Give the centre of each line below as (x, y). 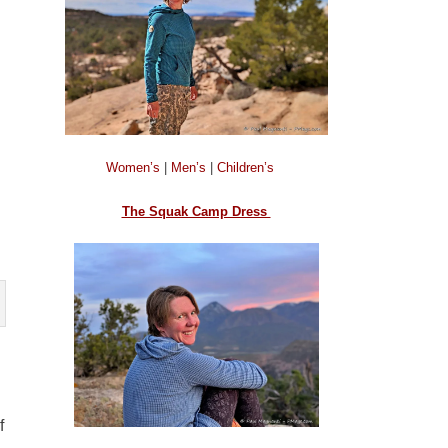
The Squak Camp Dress (196, 211)
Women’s (135, 167)
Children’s (245, 167)
